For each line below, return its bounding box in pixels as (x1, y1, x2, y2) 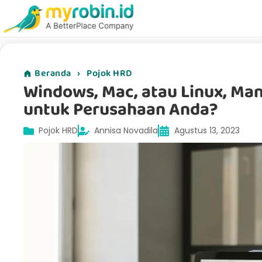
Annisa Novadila (94, 125, 158, 137)
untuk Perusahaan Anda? (23, 96, 218, 124)
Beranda (35, 66, 71, 81)
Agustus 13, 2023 (174, 125, 240, 137)
